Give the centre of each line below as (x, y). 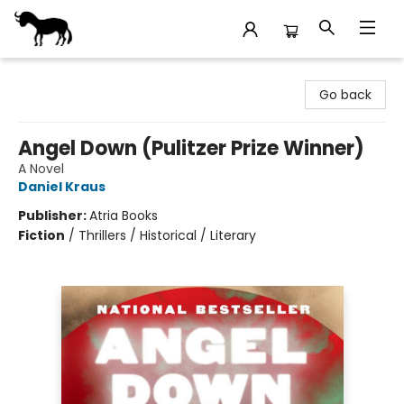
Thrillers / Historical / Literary (167, 235)
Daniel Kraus (62, 187)
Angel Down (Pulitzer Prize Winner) (191, 148)
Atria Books (124, 216)
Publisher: (54, 216)
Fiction (41, 235)
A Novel (41, 169)
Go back (345, 95)
